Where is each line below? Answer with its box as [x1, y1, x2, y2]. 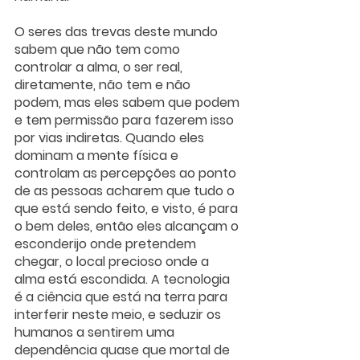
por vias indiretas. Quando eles [14, 129, 207, 148]
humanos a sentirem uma [14, 323, 178, 342]
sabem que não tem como [14, 40, 183, 59]
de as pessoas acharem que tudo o [14, 182, 238, 201]
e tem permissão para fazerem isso [14, 111, 237, 130]
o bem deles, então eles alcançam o [14, 217, 242, 236]
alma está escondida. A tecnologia [14, 270, 233, 289]
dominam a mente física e [14, 146, 182, 166]
